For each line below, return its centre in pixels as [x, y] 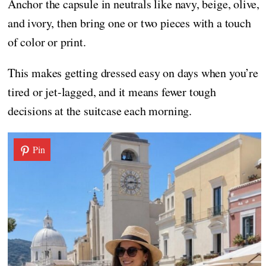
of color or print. [47, 42]
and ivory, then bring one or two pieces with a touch [129, 23]
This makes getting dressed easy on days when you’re [133, 72]
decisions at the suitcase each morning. [100, 110]
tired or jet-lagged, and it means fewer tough [112, 91]
